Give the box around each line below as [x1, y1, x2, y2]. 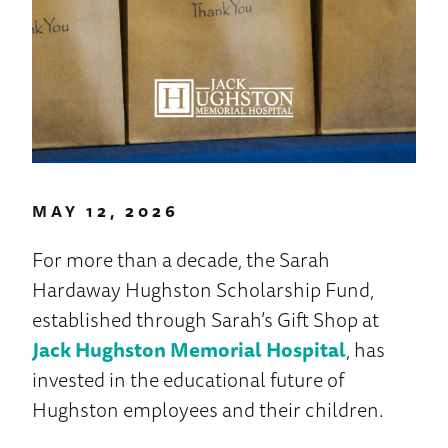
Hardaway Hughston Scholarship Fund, [32, 274, 374, 306]
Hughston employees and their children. [32, 394, 384, 426]
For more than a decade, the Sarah [32, 244, 330, 276]
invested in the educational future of [32, 364, 344, 396]
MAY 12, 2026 [32, 198, 179, 225]
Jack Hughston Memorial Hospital [32, 334, 346, 366]
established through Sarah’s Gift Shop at [32, 304, 379, 336]
